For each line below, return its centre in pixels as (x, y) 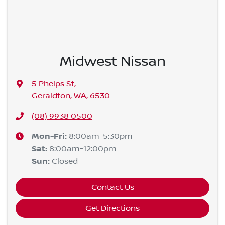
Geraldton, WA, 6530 (71, 96)
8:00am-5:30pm (101, 136)
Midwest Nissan (113, 62)
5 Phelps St (53, 84)
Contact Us (113, 188)
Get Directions (113, 209)
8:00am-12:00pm (83, 149)
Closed (65, 161)
